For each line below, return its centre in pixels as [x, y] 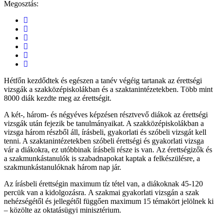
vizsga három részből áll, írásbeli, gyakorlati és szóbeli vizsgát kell [105, 132]
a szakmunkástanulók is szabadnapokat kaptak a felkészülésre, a [102, 158]
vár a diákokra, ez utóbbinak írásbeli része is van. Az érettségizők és [108, 149]
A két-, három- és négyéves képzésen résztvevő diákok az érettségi [106, 114]
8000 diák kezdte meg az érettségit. [58, 98]
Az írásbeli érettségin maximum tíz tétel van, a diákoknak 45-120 [103, 183]
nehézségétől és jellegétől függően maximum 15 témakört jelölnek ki [109, 201]
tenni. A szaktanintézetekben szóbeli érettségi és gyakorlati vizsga [104, 141]
